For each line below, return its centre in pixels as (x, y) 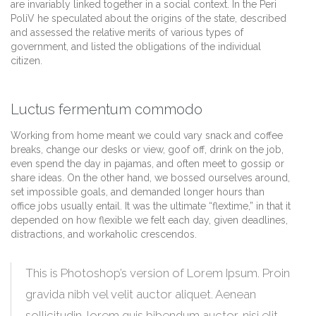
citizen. (26, 60)
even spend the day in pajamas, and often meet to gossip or (147, 163)
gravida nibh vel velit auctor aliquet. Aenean (141, 294)
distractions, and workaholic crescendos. (104, 234)
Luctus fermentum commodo (107, 109)
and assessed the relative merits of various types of (127, 32)
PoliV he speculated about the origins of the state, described (148, 18)
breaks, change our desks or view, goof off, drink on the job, (147, 149)
